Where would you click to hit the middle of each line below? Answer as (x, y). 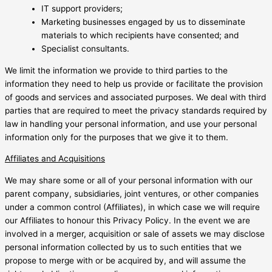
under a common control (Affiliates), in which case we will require (132, 207)
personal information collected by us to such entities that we (123, 247)
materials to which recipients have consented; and (140, 35)
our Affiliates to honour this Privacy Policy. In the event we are (127, 220)
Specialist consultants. (85, 48)
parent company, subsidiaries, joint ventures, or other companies (132, 193)
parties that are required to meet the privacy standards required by (136, 110)
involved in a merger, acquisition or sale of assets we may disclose (135, 233)
